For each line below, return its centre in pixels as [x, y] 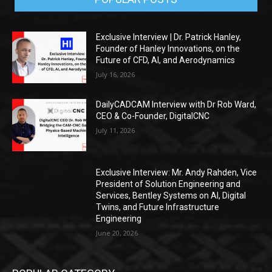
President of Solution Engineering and [168, 184]
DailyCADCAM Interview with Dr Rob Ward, [176, 105]
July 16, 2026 [116, 74]
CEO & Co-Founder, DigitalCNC [153, 116]
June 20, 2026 [117, 233]
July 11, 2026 [116, 131]
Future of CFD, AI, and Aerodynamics [166, 60]
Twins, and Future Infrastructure [158, 207]
